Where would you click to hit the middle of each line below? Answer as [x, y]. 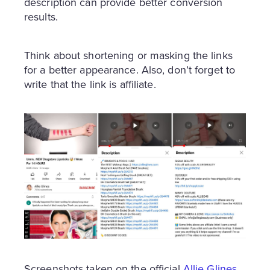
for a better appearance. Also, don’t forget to [130, 70]
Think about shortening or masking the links [128, 56]
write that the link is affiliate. [90, 85]
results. [41, 17]
